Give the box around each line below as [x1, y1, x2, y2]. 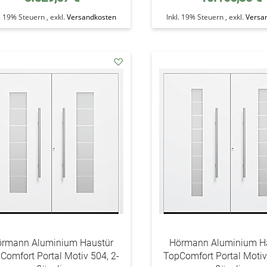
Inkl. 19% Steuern [166, 12, 226, 22]
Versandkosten [66, 12, 116, 22]
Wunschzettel [117, 92, 172, 104]
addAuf [117, 69, 147, 80]
